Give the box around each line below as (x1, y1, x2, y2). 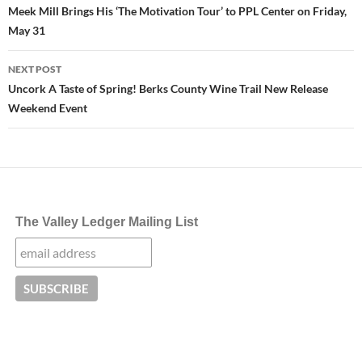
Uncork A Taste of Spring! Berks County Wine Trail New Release (8, 82, 328, 96)
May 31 (8, 23, 45, 38)
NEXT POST (8, 63, 61, 76)
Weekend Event (8, 101, 87, 116)
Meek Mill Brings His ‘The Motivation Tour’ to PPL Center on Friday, (8, 4, 347, 19)
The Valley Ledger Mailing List (15, 215, 198, 229)
